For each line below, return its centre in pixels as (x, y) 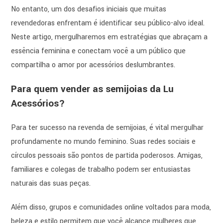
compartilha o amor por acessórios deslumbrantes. (93, 65)
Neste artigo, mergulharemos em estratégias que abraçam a (110, 37)
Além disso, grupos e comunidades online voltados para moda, (111, 208)
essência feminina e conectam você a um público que (99, 51)
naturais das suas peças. (51, 184)
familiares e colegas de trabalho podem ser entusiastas (101, 170)
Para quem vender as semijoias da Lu (93, 89)
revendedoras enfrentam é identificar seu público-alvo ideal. (108, 23)
